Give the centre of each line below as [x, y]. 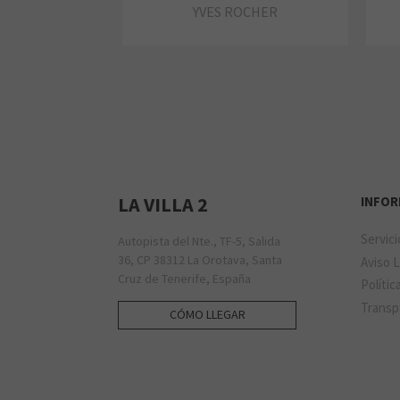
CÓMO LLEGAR [207, 314]
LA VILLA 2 [163, 205]
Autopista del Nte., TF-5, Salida [199, 242]
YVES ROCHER [235, 12]
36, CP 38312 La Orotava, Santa [200, 260]
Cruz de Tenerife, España [184, 279]
